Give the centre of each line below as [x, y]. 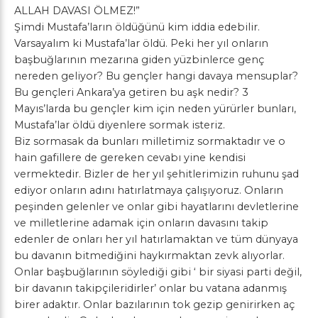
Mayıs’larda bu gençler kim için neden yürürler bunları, [155, 109]
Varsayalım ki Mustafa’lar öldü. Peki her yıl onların [141, 43]
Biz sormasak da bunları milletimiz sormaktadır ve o [150, 141]
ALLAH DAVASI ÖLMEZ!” [77, 11]
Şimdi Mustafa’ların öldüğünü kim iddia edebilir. [137, 27]
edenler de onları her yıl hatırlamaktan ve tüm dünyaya [156, 239]
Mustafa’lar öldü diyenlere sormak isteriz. [120, 125]
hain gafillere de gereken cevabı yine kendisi [130, 158]
